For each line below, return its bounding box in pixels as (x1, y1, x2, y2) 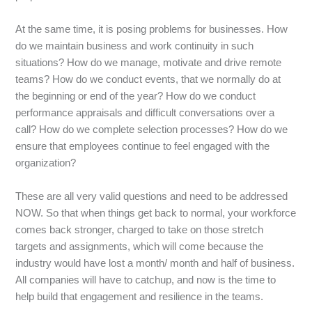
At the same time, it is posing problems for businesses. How (15, 22, 288, 35)
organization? (15, 156, 77, 169)
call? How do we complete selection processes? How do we (15, 123, 288, 135)
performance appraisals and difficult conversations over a (15, 106, 275, 118)
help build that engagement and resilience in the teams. (15, 290, 264, 302)
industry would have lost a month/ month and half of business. (15, 256, 295, 269)
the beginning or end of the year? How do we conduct (15, 89, 256, 102)
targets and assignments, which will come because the (15, 240, 264, 252)
